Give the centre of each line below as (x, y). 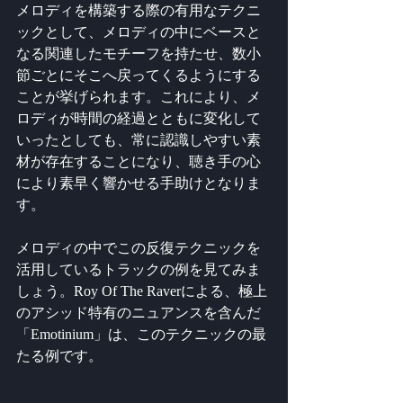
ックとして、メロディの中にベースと (139, 31)
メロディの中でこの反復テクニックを (139, 247)
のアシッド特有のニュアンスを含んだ (139, 312)
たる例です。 (59, 355)
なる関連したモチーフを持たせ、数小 (139, 53)
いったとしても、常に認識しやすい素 (139, 139)
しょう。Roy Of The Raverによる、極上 (142, 291)
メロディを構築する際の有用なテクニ (139, 10)
